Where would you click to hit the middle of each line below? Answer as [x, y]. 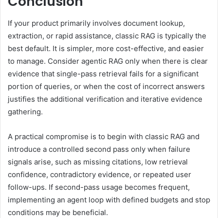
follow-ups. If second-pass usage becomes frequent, [99, 187]
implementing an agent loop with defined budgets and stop [109, 200]
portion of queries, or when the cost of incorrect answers [106, 86]
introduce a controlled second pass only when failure [99, 149]
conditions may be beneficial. [58, 212]
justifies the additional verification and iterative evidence [105, 99]
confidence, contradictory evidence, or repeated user [100, 174]
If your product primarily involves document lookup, [96, 23]
